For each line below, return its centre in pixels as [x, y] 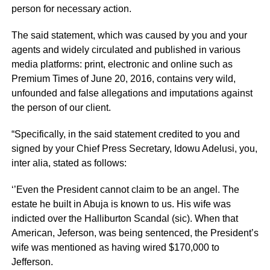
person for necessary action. [71, 9]
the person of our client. [61, 108]
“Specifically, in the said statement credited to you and [125, 134]
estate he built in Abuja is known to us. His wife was [121, 204]
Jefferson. [32, 262]
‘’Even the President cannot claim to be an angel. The [125, 190]
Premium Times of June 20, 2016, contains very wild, [123, 79]
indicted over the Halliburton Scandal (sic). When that [124, 218]
